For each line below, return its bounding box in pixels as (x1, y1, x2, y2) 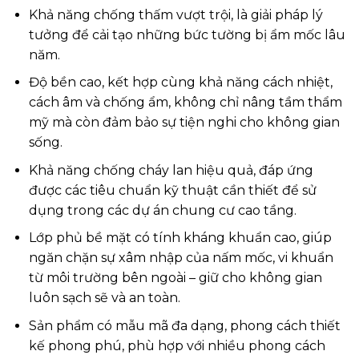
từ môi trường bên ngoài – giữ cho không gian (28, 270, 322, 286)
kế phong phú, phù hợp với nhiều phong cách (28, 337, 325, 353)
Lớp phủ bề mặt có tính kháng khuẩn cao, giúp (28, 230, 332, 246)
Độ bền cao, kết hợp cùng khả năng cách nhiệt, (28, 75, 333, 91)
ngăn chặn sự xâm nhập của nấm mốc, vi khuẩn (28, 250, 333, 266)
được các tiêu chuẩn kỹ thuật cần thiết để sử (28, 182, 317, 198)
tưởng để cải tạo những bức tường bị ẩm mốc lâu (28, 26, 345, 42)
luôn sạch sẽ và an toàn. (28, 290, 180, 306)
